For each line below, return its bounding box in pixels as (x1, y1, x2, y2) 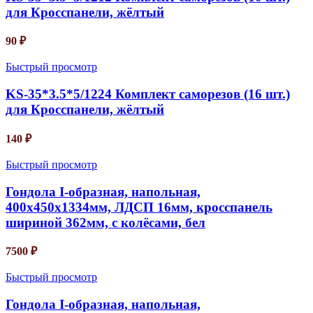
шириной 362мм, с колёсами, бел (6, 214, 205, 230)
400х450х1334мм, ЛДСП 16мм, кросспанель (6, 199, 272, 214)
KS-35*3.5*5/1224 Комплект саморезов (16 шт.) (6, 87, 290, 102)
